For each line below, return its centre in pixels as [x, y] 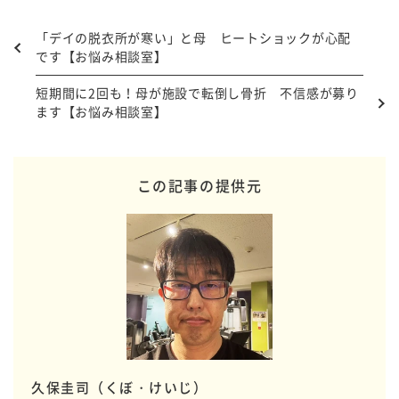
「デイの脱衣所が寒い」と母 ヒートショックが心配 [193, 37]
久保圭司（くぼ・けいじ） [119, 387]
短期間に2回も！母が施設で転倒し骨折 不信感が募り [197, 93]
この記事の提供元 [199, 185]
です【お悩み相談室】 [102, 56]
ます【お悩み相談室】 [102, 111]
